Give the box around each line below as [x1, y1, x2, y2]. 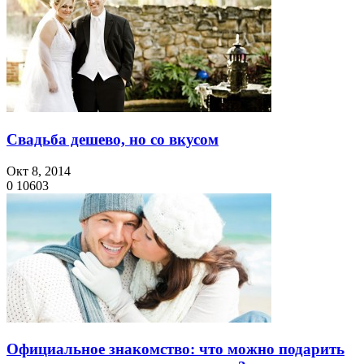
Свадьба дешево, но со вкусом [6, 130, 219, 148]
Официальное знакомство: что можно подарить [6, 340, 344, 358]
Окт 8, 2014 [6, 163, 71, 178]
